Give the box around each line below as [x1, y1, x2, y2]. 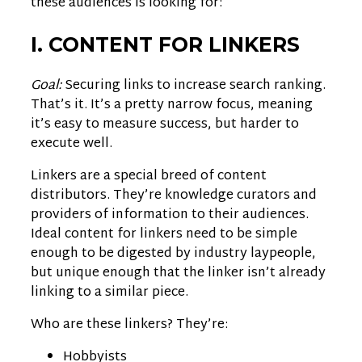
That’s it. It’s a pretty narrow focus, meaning [31, 94, 313, 118]
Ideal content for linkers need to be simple [31, 223, 297, 247]
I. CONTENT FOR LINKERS [31, 32, 300, 57]
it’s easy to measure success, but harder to [31, 113, 299, 137]
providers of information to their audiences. [31, 204, 309, 228]
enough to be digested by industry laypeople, [31, 242, 316, 267]
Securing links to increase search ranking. [65, 74, 326, 99]
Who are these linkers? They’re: [31, 314, 228, 338]
